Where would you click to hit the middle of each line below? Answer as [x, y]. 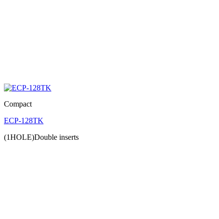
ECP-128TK [24, 121]
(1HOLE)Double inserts [43, 137]
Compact [18, 104]
